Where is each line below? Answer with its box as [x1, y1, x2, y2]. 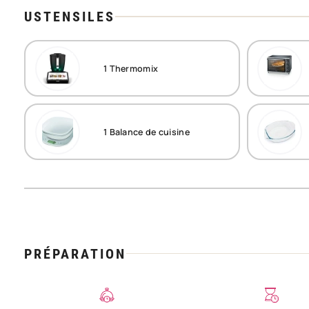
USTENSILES [24, 8, 115, 25]
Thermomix [107, 62, 159, 74]
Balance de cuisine [107, 126, 190, 138]
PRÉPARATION [24, 245, 126, 262]
